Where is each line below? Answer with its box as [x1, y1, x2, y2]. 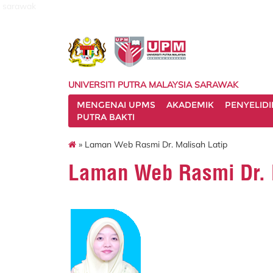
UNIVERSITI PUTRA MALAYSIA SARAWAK [68, 79, 238, 90]
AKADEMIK [166, 99, 214, 110]
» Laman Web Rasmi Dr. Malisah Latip [76, 138, 227, 150]
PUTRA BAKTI [77, 112, 135, 122]
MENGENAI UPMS [77, 99, 155, 110]
